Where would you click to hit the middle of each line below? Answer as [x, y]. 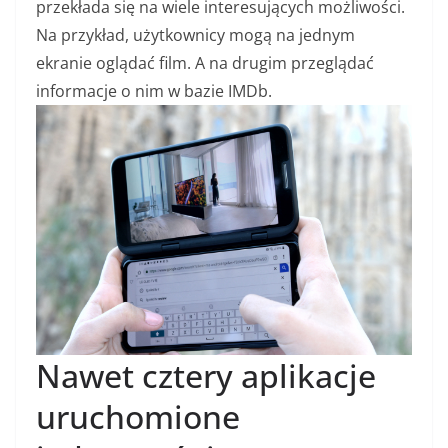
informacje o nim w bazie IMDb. [154, 90]
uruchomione [138, 416]
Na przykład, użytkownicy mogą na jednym [195, 34]
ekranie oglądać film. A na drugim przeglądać [205, 62]
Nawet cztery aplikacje [206, 375]
